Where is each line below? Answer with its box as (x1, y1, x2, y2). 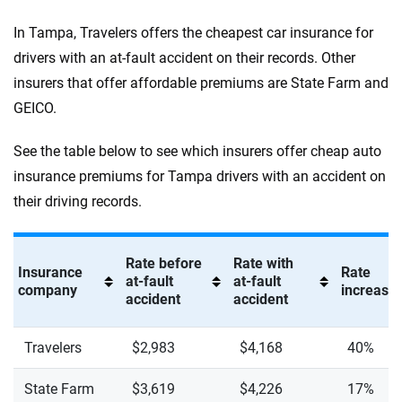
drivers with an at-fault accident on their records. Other (13, 49, 355, 66)
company (18, 282, 77, 299)
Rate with (233, 255, 293, 272)
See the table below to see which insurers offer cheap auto (13, 143, 381, 160)
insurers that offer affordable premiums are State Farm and (13, 74, 389, 92)
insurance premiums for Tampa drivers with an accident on (13, 168, 386, 185)
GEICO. (13, 100, 57, 117)
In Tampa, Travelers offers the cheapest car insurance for (13, 24, 373, 41)
